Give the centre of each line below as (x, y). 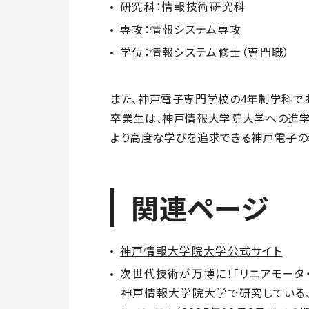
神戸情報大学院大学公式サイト (201, 251)
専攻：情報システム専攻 (181, 29)
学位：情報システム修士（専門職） (205, 52)
